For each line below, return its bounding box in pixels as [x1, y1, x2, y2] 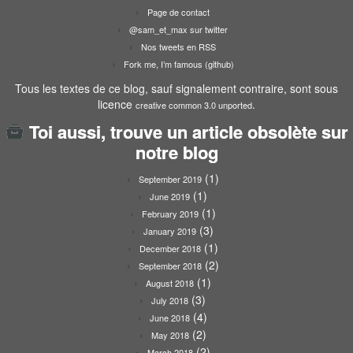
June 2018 [150, 311, 190, 325]
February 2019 [141, 207, 199, 221]
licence [98, 96, 136, 113]
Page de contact [147, 6, 210, 19]
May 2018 [150, 329, 189, 342]
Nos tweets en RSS [141, 40, 216, 54]
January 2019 [143, 225, 196, 238]
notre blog [135, 139, 218, 165]
